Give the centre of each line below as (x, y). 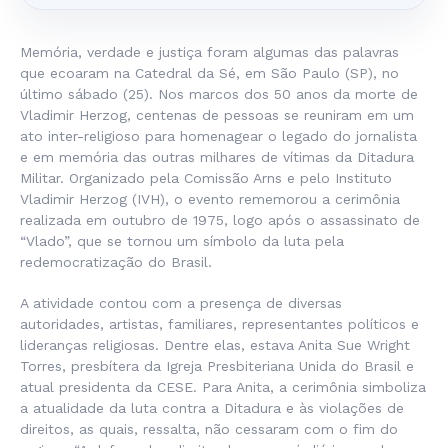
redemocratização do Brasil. (116, 262)
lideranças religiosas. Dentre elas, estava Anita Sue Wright (215, 345)
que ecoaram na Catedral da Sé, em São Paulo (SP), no (209, 73)
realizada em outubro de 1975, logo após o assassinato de (220, 220)
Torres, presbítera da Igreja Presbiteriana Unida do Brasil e (217, 366)
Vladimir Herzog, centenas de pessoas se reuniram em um (217, 115)
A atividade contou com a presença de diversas (181, 303)
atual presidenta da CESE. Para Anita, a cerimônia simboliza (223, 387)
